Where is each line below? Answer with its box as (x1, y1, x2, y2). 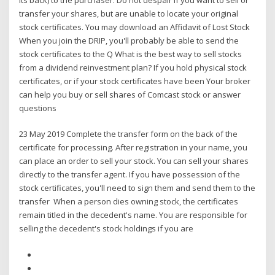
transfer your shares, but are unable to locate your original (19, 7, 239, 19)
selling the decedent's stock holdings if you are (19, 223, 196, 234)
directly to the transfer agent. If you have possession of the (19, 169, 241, 180)
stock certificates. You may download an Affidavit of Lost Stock (19, 21, 252, 33)
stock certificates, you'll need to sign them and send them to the (19, 182, 256, 194)
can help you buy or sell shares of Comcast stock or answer (19, 88, 241, 100)
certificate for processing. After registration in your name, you (19, 142, 248, 153)
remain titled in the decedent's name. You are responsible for (19, 209, 248, 221)
